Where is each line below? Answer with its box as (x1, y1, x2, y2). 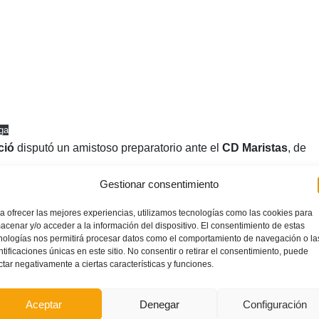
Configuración (242, 298, 307, 310)
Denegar (139, 298, 179, 310)
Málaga (269, 188, 308, 201)
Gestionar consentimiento (100, 178, 219, 190)
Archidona (90, 188, 147, 201)
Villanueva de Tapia (158, 188, 263, 201)
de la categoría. (171, 208, 252, 221)
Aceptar (26, 298, 63, 310)
